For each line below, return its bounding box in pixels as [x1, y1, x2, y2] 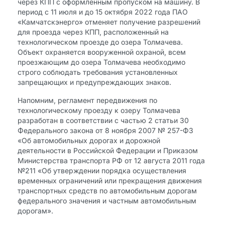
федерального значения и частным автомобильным [18, 196, 196, 205]
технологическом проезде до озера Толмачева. [18, 38, 183, 46]
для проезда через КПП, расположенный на [18, 28, 169, 36]
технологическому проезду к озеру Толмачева [18, 106, 180, 115]
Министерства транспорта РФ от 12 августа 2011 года [18, 156, 205, 165]
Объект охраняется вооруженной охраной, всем [18, 48, 186, 56]
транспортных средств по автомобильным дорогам [18, 186, 197, 195]
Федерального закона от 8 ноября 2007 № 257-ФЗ [18, 126, 193, 135]
